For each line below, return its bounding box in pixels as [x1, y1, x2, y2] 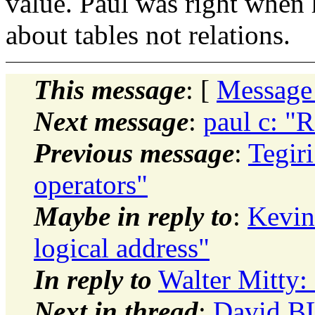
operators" [34, 169, 148, 200]
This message [34, 74, 186, 105]
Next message [34, 105, 188, 136]
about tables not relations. [6, 19, 290, 50]
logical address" [34, 232, 210, 263]
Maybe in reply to [34, 200, 233, 231]
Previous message [34, 137, 234, 168]
